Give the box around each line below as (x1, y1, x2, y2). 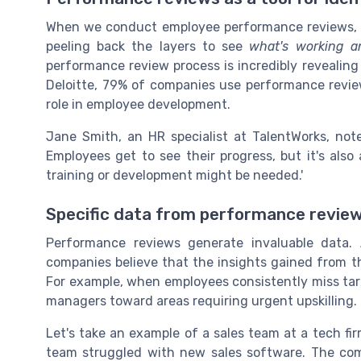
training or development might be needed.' (46, 167, 303, 183)
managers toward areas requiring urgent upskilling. (46, 293, 357, 309)
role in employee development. (46, 96, 230, 112)
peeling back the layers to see (46, 38, 250, 54)
